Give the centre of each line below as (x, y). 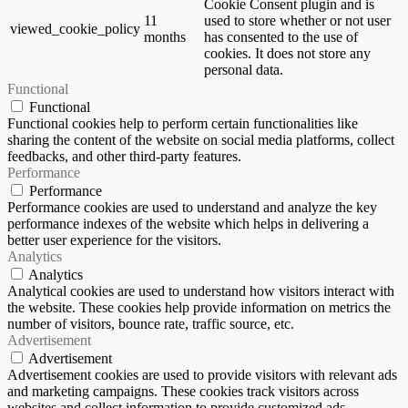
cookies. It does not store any (287, 54)
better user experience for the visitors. (114, 240)
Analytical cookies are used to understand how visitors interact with (201, 291)
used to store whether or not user (297, 21)
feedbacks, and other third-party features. (124, 157)
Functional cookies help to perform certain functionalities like (183, 124)
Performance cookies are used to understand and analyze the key (192, 208)
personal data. (244, 70)
